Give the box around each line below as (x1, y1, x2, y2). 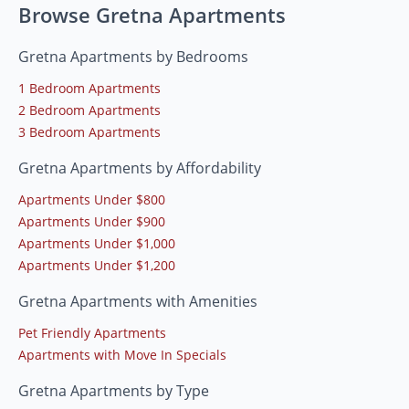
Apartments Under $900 (18, 213, 165, 231)
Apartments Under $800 (18, 191, 165, 209)
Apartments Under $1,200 (18, 257, 175, 275)
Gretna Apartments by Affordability (18, 158, 261, 179)
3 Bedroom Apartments (18, 123, 161, 142)
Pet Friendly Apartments (18, 324, 166, 342)
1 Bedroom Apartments (18, 79, 161, 98)
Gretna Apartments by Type (18, 381, 209, 402)
